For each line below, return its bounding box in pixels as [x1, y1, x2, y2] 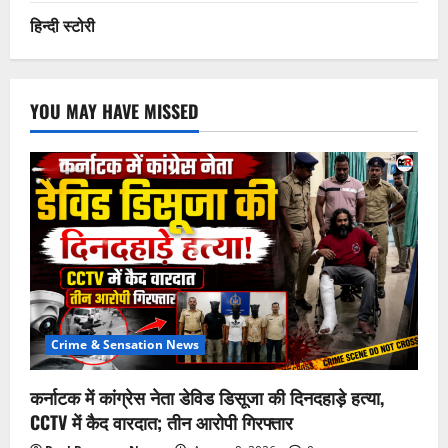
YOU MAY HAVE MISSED [30, 97, 199, 124]
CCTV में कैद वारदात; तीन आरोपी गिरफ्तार [30, 408, 293, 435]
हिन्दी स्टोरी [30, 12, 95, 37]
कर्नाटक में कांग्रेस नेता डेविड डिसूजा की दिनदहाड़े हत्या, [30, 383, 384, 410]
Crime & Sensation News [51, 335, 200, 353]
